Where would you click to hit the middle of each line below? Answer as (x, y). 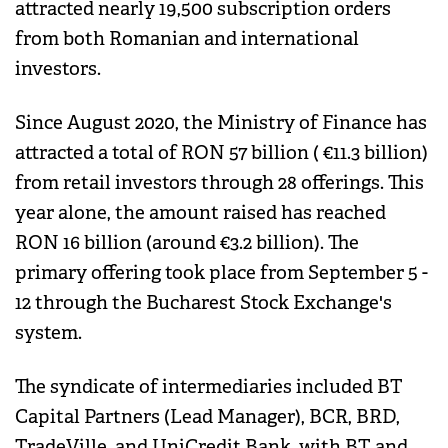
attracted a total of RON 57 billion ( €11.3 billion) (221, 153)
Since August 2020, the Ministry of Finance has (221, 123)
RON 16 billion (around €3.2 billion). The (187, 243)
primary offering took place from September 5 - (221, 273)
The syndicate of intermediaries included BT (209, 387)
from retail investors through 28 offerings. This (219, 183)
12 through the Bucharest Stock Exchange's (203, 303)
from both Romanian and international (187, 39)
